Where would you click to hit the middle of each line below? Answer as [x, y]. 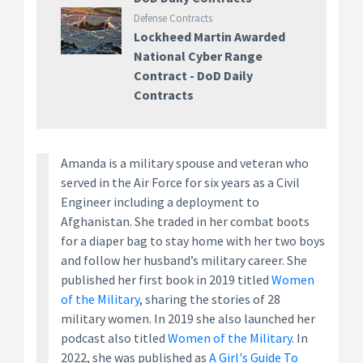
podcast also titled [114, 338]
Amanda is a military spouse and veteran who [185, 163]
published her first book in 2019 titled [166, 280]
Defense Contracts [173, 18]
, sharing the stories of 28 [210, 299]
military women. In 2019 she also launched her [188, 318]
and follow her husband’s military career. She [184, 260]
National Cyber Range [198, 56]
